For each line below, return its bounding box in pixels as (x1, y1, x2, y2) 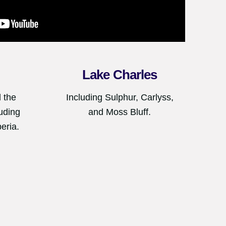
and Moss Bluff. (88, 107, 151, 117)
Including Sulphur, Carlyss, (66, 92, 174, 102)
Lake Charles (82, 67, 157, 82)
